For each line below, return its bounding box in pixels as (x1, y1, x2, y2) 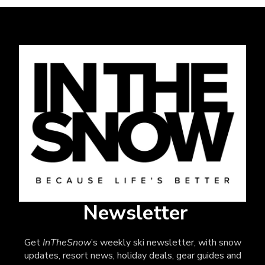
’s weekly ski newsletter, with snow (91, 236, 241, 250)
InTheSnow (42, 236, 91, 250)
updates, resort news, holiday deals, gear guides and (24, 249, 241, 263)
